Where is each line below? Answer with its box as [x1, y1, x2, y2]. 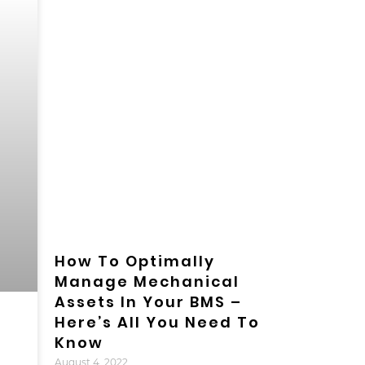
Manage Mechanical [54, 271, 240, 292]
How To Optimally [54, 251, 215, 272]
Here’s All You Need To [54, 312, 260, 333]
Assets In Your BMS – [54, 292, 242, 313]
